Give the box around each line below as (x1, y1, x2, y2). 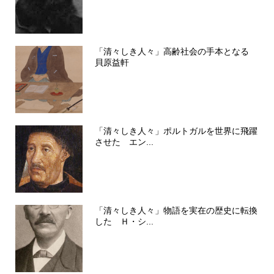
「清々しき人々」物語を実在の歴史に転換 (94, 206, 257, 216)
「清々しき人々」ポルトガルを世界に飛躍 (94, 126, 257, 136)
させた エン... (94, 137, 154, 147)
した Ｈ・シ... (94, 217, 154, 227)
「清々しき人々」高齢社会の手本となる (94, 46, 257, 57)
